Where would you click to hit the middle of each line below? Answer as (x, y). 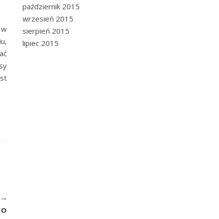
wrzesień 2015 (48, 19)
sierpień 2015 (46, 31)
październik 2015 (51, 6)
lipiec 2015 (41, 43)
